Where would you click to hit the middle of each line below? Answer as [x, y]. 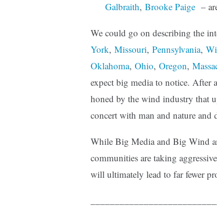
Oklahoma [110, 66]
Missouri [131, 49]
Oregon [173, 66]
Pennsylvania [176, 49]
